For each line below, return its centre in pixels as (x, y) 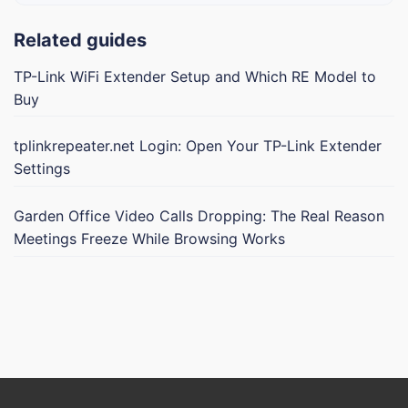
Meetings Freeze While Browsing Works (149, 238)
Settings (42, 169)
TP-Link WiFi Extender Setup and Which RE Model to (195, 76)
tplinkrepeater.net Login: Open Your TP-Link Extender (198, 146)
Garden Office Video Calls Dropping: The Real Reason (199, 215)
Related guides (80, 40)
